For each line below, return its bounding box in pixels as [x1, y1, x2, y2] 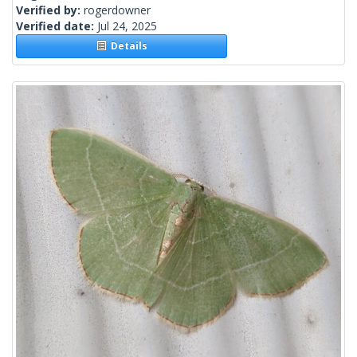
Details [105, 39, 147, 53]
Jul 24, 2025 [97, 18, 157, 34]
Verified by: [16, 2, 84, 18]
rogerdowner [84, 2, 151, 18]
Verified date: [16, 18, 97, 34]
